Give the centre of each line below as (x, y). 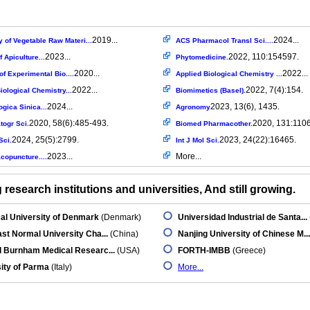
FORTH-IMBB (204, 250)
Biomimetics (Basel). (211, 90)
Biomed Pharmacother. (214, 124)
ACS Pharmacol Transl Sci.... (225, 40)
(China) (123, 234)
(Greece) (248, 250)
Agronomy (193, 107)
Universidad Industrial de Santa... (243, 217)
